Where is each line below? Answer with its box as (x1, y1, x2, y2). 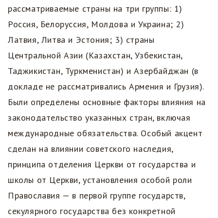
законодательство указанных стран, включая (8, 112, 191, 124)
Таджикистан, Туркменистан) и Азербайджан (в (8, 65, 199, 77)
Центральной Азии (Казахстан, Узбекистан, (8, 50, 183, 61)
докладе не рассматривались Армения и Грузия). (8, 81, 204, 92)
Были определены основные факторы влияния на (8, 96, 206, 108)
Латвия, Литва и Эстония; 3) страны (8, 34, 155, 46)
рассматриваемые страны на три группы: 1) (8, 3, 183, 15)
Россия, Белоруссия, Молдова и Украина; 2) (8, 18, 184, 30)
